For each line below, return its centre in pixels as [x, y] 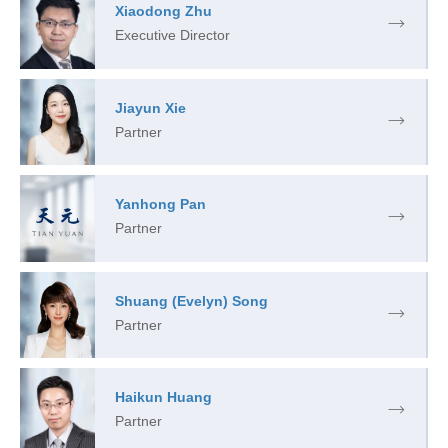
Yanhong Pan [160, 204]
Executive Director [172, 35]
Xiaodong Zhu [163, 11]
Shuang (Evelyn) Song [191, 300]
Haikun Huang [163, 397]
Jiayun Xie [150, 107]
